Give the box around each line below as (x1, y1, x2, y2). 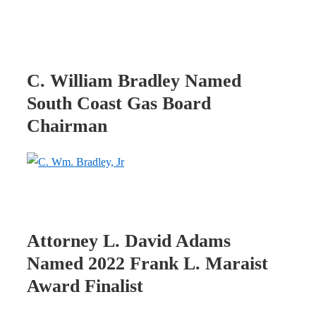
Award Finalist (27, 275, 143, 296)
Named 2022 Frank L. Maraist (27, 253, 268, 274)
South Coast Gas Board (27, 92, 211, 114)
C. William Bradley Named (27, 70, 241, 91)
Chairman (27, 115, 107, 136)
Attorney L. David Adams (27, 230, 231, 251)
